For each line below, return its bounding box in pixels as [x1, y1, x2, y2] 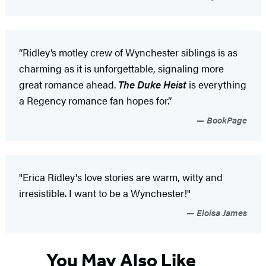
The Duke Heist [118, 77, 186, 92]
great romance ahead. [19, 77, 118, 92]
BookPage [204, 113, 247, 126]
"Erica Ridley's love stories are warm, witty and [19, 170, 223, 185]
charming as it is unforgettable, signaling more [19, 61, 224, 76]
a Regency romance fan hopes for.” [19, 93, 172, 108]
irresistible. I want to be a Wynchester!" [19, 186, 191, 201]
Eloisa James [194, 206, 247, 219]
